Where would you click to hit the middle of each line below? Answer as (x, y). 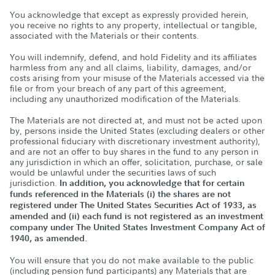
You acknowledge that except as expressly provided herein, (129, 14)
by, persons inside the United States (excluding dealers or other (137, 130)
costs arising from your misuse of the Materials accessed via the (137, 78)
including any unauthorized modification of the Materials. (125, 99)
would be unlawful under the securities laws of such (113, 172)
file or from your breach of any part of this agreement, (118, 88)
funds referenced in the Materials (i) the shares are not (120, 194)
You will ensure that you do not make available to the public (132, 260)
